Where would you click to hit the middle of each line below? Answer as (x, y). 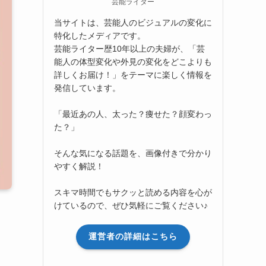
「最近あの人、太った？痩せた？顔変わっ (133, 114)
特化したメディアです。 (100, 35)
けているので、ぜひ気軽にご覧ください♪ (131, 205)
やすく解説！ (79, 166)
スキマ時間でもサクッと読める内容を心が (133, 192)
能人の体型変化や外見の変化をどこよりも (133, 61)
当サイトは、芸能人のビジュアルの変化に (133, 22)
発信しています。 (87, 88)
